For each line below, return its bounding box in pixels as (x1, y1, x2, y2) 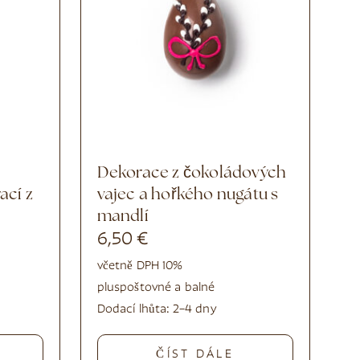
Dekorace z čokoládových (96, 165, 109, 182)
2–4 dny (172, 303, 217, 316)
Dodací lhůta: (96, 303, 173, 316)
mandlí (96, 208, 149, 225)
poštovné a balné (120, 281, 215, 294)
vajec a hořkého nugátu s (96, 186, 279, 203)
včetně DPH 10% (96, 260, 183, 272)
